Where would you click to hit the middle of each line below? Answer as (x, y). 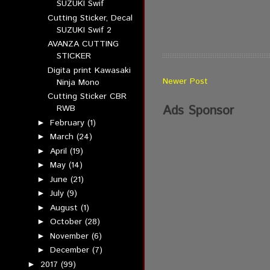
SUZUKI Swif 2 (84, 30)
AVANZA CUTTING (83, 44)
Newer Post (185, 81)
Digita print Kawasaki (89, 70)
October (68, 222)
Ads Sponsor (198, 111)
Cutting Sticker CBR (87, 96)
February (69, 123)
